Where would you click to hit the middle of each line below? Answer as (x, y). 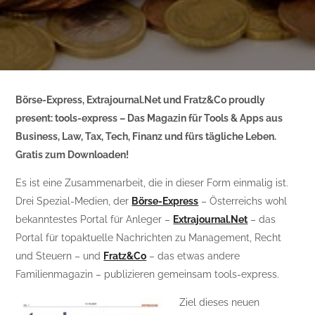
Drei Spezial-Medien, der (74, 201)
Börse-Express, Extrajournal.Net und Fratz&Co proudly (141, 100)
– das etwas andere (193, 256)
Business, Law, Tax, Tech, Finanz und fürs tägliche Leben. (146, 136)
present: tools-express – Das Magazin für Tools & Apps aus (149, 118)
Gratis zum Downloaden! (72, 155)
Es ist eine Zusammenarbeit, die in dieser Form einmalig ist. (152, 183)
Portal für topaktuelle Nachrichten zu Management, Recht (149, 238)
